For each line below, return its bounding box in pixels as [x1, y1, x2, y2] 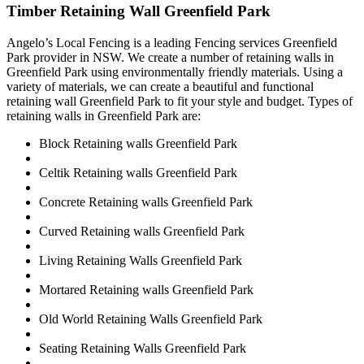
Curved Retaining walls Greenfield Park [39, 223, 245, 238]
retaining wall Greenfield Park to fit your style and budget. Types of [6, 93, 353, 108]
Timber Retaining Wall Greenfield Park [6, 2, 271, 19]
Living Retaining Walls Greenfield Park [39, 253, 242, 267]
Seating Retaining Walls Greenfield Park [39, 340, 246, 355]
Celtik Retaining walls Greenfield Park [39, 165, 237, 180]
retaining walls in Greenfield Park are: [6, 108, 201, 123]
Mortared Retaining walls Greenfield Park [39, 282, 253, 297]
